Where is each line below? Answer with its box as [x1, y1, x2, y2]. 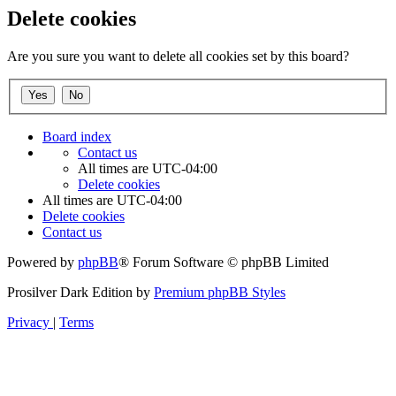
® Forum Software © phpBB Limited [118, 254, 329, 270]
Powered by [7, 254, 78, 270]
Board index [42, 128, 111, 144]
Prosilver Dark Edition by [7, 284, 154, 300]
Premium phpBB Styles [154, 284, 286, 300]
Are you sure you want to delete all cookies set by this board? [7, 49, 349, 65]
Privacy [7, 314, 49, 330]
